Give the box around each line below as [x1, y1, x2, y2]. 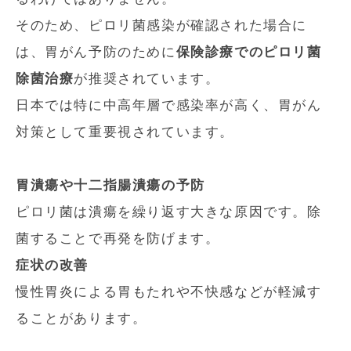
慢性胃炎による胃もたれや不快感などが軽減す [16, 284, 322, 300]
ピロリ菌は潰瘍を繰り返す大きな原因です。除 [16, 204, 322, 220]
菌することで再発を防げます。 [16, 231, 220, 247]
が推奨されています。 [74, 71, 220, 87]
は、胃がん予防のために [16, 45, 176, 60]
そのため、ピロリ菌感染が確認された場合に [16, 18, 308, 34]
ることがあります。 [16, 311, 147, 327]
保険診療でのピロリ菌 [175, 45, 322, 60]
